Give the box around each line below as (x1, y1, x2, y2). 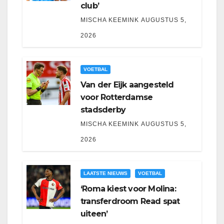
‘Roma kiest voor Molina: (80, 184, 176, 194)
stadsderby (80, 105, 125, 115)
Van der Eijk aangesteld (80, 80, 174, 90)
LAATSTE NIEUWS (83, 170, 127, 176)
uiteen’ (80, 209, 108, 219)
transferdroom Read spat (80, 196, 180, 206)
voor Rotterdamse (80, 92, 153, 102)
